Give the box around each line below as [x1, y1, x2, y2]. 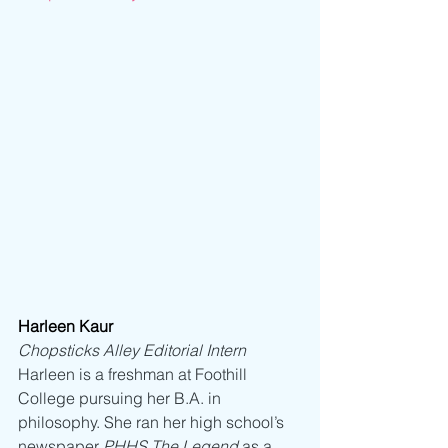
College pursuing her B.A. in [18, 388, 225, 409]
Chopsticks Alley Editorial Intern [18, 340, 246, 361]
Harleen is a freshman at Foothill [18, 364, 251, 385]
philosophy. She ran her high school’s [18, 412, 288, 433]
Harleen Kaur [18, 316, 113, 337]
